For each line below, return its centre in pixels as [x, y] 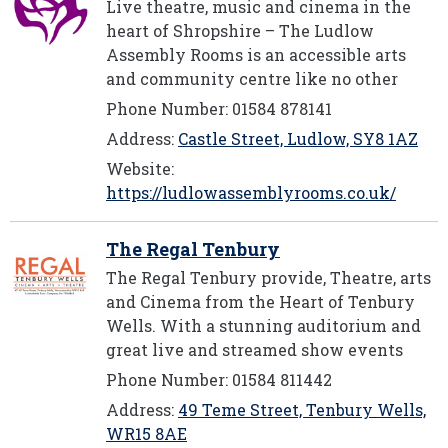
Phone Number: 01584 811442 [219, 379]
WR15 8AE [146, 433]
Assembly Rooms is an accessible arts [256, 54]
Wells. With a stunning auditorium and [263, 325]
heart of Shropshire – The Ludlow [240, 30]
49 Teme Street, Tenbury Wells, [302, 409]
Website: [140, 168]
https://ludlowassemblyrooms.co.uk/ [251, 192]
